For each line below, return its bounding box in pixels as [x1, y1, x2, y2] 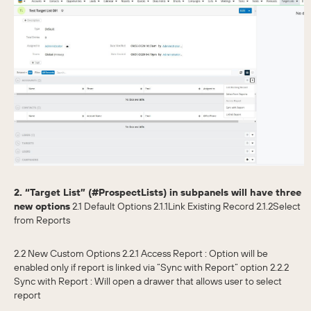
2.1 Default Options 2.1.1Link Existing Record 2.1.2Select [70, 199, 301, 212]
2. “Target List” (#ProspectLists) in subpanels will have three [14, 185, 301, 199]
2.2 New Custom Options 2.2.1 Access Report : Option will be [14, 246, 268, 260]
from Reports [14, 213, 70, 226]
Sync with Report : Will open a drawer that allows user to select [14, 274, 282, 287]
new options [14, 199, 70, 212]
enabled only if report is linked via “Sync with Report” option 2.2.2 [14, 260, 289, 274]
